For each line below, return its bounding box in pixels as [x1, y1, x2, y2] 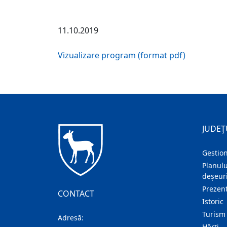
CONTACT [58, 187, 94, 199]
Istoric [202, 197, 223, 206]
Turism [202, 209, 225, 219]
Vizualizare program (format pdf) [58, 50, 185, 61]
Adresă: [58, 212, 84, 222]
